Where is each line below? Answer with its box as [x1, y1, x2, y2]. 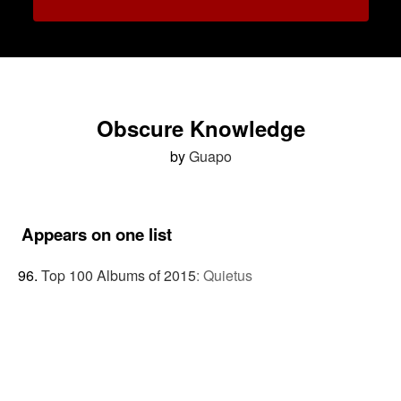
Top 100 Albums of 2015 [40, 264, 196, 286]
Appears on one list [21, 222, 172, 246]
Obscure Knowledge [96, 113, 305, 143]
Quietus [202, 264, 252, 286]
